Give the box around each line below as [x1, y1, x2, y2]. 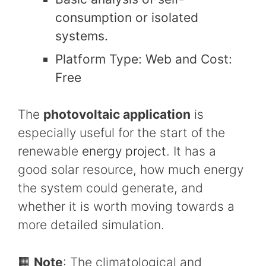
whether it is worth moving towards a [18, 199, 235, 214]
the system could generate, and [18, 180, 203, 196]
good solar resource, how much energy [18, 162, 243, 178]
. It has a [166, 144, 216, 159]
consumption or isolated [55, 9, 198, 25]
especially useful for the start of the [18, 125, 225, 141]
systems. [55, 28, 108, 43]
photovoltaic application [43, 107, 191, 122]
